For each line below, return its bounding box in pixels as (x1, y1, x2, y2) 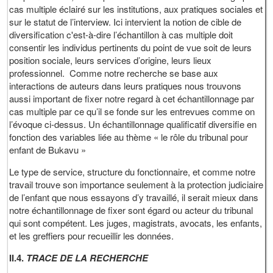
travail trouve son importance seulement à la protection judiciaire (9, 178, 264, 191)
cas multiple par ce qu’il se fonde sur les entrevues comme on (9, 105, 255, 118)
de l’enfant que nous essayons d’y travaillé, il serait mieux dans (9, 191, 259, 204)
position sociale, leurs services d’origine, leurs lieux (9, 54, 212, 67)
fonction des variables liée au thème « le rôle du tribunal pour (9, 130, 249, 144)
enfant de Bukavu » (9, 143, 87, 157)
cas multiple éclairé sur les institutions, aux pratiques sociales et (9, 2, 263, 16)
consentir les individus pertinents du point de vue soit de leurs (9, 41, 252, 54)
